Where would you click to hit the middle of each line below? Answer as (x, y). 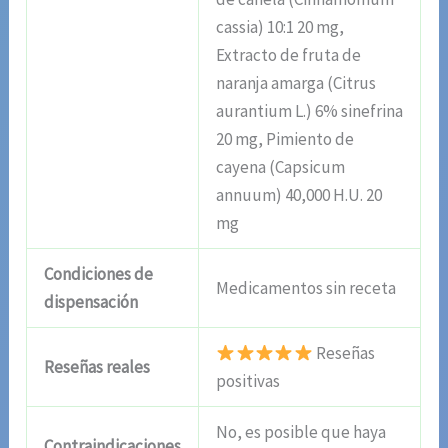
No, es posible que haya (301, 432)
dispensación (91, 302)
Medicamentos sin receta (306, 288)
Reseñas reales (97, 367)
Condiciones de (99, 274)
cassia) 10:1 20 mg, (280, 27)
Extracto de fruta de (289, 55)
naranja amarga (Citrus (296, 83)
